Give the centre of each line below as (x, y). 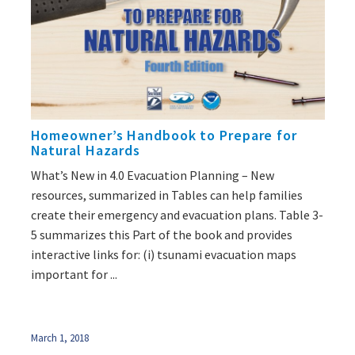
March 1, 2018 (59, 338)
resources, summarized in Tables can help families (166, 195)
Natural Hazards (85, 150)
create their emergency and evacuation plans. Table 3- (177, 214)
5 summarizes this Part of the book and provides (161, 234)
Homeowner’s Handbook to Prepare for (164, 135)
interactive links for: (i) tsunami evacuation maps (163, 254)
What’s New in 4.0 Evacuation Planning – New (152, 175)
